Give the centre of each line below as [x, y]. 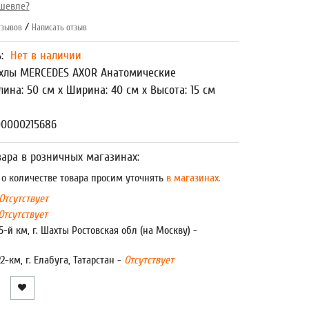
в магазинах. [192, 178]
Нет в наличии [46, 56]
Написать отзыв [59, 27]
